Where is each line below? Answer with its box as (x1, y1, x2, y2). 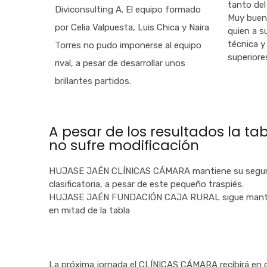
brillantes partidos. (55, 76, 131, 86)
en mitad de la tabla (49, 205, 130, 216)
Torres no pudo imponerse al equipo (55, 40, 201, 51)
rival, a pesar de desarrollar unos (55, 58, 185, 69)
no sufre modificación (49, 136, 199, 155)
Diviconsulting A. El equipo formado (55, 4, 201, 15)
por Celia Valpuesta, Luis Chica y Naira (55, 22, 209, 33)
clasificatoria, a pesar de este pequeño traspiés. (49, 179, 244, 190)
